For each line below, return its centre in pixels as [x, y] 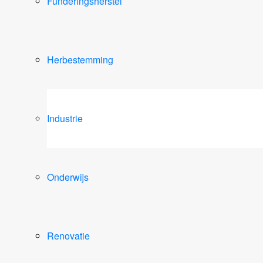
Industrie [65, 118]
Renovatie [68, 236]
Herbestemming [80, 60]
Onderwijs [68, 177]
